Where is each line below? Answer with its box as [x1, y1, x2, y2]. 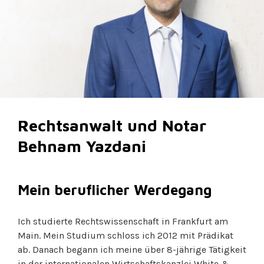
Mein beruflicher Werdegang [18, 181, 212, 198]
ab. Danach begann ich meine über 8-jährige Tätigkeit [18, 244, 246, 255]
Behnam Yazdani [18, 137, 146, 156]
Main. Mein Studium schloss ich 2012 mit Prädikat [18, 230, 233, 241]
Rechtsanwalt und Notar [18, 116, 206, 135]
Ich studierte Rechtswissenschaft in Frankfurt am [18, 216, 228, 227]
